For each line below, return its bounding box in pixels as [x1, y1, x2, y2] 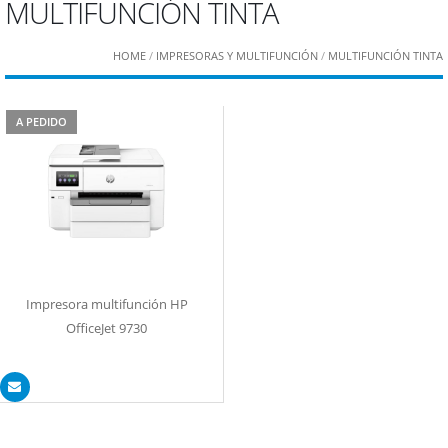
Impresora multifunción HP [25, 295, 188, 314]
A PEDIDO [16, 114, 67, 129]
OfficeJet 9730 [66, 319, 147, 338]
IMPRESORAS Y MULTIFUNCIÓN [156, 48, 318, 63]
